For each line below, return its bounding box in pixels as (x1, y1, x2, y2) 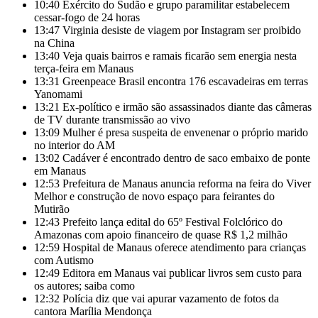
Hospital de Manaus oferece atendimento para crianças (62, 241, 306, 253)
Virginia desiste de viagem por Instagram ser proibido (62, 24, 301, 36)
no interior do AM (34, 139, 115, 151)
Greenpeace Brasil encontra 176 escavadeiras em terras (62, 75, 308, 87)
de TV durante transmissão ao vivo (34, 114, 190, 126)
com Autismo (34, 254, 94, 266)
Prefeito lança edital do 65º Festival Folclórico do (62, 216, 283, 228)
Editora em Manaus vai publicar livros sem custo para (62, 267, 302, 279)
